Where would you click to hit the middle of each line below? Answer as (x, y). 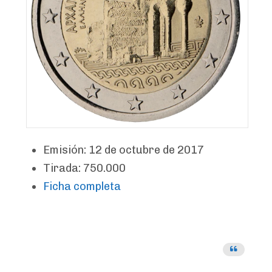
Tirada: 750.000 (84, 168)
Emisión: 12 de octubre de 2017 (124, 150)
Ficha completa (82, 186)
